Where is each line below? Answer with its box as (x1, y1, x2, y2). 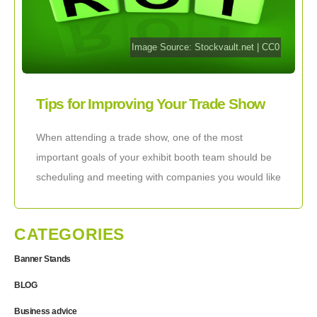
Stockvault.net (195, 42, 255, 52)
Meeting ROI (36, 114, 115, 131)
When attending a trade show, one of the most (36, 131, 243, 143)
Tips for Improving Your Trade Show (36, 96, 265, 113)
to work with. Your (36, 190, 115, 202)
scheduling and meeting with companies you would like (36, 171, 281, 183)
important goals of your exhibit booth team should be (36, 151, 272, 163)
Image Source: (132, 42, 195, 52)
